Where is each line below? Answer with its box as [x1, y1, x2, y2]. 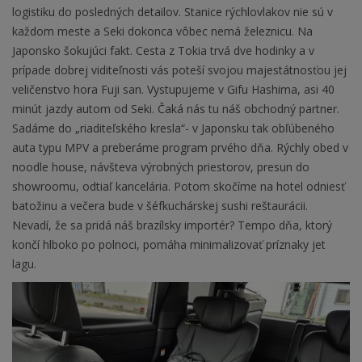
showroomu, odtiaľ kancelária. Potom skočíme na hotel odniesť [12, 178, 345, 194]
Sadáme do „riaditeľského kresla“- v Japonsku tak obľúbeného [12, 120, 335, 136]
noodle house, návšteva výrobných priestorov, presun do [12, 158, 309, 175]
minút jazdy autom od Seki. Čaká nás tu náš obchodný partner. [12, 100, 339, 116]
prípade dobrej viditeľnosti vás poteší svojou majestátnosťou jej [12, 61, 347, 78]
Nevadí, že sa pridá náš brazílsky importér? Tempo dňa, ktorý [12, 217, 332, 233]
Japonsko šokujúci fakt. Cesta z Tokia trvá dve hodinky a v [12, 42, 314, 58]
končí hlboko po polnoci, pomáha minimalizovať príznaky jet [12, 236, 326, 252]
